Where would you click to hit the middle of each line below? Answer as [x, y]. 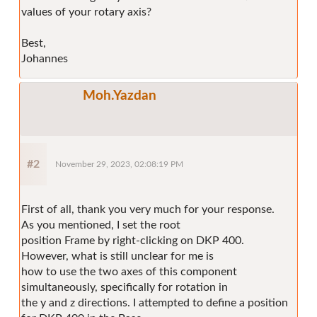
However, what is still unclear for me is [117, 256]
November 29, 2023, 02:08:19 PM [119, 164]
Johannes [45, 58]
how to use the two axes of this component [129, 271]
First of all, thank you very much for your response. [148, 209]
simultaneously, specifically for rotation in [125, 287]
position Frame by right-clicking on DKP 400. [133, 240]
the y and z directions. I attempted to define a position [155, 302]
